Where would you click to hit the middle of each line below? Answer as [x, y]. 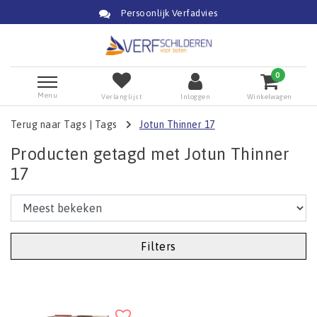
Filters [158, 246]
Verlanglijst [122, 96]
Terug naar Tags [49, 124]
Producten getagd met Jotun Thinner [150, 154]
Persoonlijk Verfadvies [169, 13]
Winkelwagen [269, 96]
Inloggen [196, 96]
